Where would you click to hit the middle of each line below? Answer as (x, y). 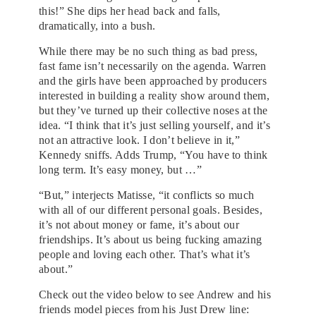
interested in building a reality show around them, (154, 95)
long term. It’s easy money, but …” (120, 169)
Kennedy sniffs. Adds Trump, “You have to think (153, 154)
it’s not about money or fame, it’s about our (139, 224)
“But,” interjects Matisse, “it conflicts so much (147, 195)
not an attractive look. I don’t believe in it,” (140, 140)
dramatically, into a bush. (97, 25)
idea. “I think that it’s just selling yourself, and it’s (154, 125)
